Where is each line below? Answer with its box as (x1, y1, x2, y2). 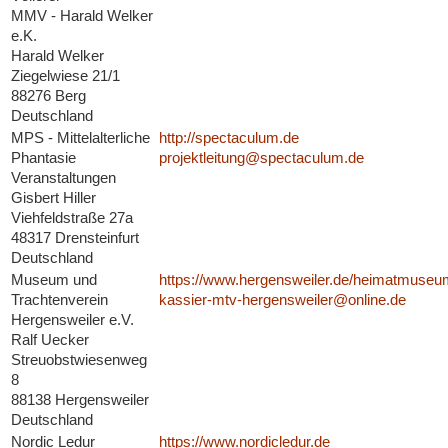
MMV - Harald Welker (10, 7, 153, 25)
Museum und (10, 271, 97, 289)
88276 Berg (10, 87, 86, 105)
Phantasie (10, 149, 76, 167)
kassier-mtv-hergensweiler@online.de (158, 291, 406, 309)
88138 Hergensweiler (10, 391, 149, 409)
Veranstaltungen (10, 169, 116, 187)
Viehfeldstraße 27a (10, 209, 133, 227)
